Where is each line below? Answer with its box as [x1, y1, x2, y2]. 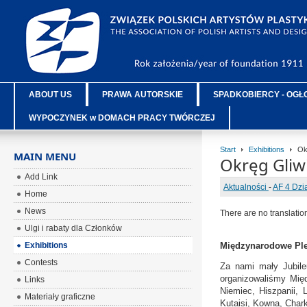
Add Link [25, 172, 58, 182]
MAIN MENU [14, 149, 77, 163]
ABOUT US [29, 90, 73, 99]
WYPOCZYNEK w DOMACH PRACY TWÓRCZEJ [29, 113, 216, 123]
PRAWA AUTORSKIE [102, 90, 184, 99]
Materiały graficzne [25, 292, 96, 302]
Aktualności [223, 182, 269, 192]
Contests [25, 258, 58, 267]
